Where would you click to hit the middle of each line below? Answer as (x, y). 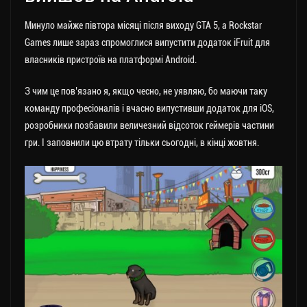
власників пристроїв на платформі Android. (111, 60)
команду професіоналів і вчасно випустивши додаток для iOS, (149, 108)
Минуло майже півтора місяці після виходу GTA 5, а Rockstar (143, 25)
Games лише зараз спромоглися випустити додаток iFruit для (147, 42)
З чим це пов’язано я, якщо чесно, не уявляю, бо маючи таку (146, 91)
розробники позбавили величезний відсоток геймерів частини (149, 125)
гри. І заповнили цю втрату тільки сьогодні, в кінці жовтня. (142, 143)
